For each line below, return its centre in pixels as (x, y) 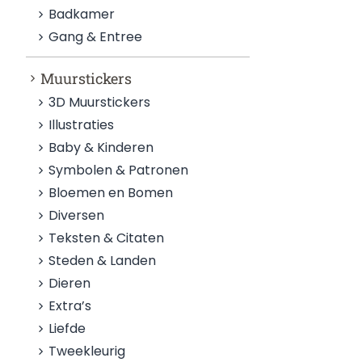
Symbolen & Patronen (119, 170)
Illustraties (82, 125)
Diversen (77, 215)
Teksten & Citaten (107, 238)
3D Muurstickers (100, 102)
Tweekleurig (87, 351)
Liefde (67, 328)
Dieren (70, 283)
